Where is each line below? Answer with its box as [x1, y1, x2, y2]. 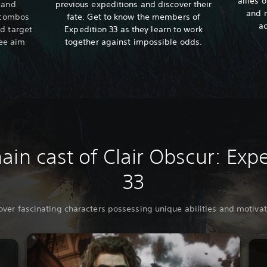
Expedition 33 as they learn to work [64, 23, 203, 35]
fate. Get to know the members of [66, 11, 201, 22]
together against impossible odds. [64, 36, 203, 47]
